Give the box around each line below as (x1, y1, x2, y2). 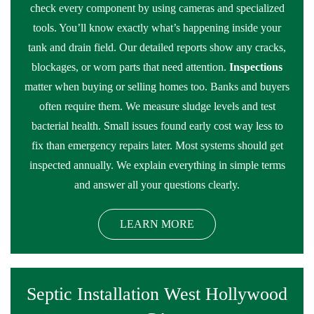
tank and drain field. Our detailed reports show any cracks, (28, 41, 286, 53)
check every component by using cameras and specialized (29, 2, 285, 14)
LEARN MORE (120, 218, 194, 230)
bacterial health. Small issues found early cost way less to (31, 120, 283, 132)
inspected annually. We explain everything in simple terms (29, 159, 285, 171)
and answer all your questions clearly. (74, 179, 240, 191)
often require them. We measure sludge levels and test (39, 100, 275, 112)
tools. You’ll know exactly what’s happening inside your (33, 22, 281, 34)
